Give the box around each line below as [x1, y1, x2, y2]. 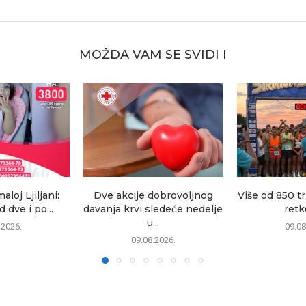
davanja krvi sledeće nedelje [83, 202, 223, 215]
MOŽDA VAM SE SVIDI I [79, 47, 227, 63]
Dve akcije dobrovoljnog [93, 189, 213, 201]
